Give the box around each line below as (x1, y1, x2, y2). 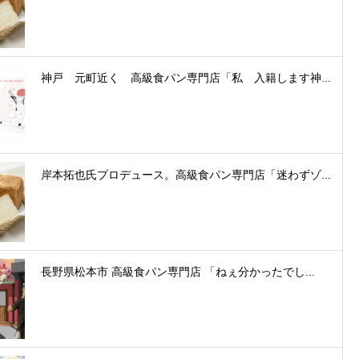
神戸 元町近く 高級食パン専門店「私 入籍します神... (41, 71, 331, 84)
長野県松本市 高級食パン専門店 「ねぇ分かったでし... (41, 264, 315, 278)
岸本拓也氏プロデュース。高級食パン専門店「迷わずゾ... (41, 167, 331, 181)
